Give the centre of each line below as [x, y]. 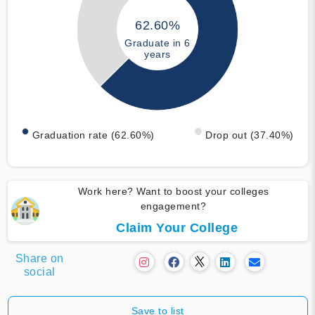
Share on [39, 258]
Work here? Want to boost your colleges [173, 191]
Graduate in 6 [157, 43]
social [39, 271]
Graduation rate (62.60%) [93, 135]
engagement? [173, 206]
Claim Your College [177, 227]
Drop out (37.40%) [250, 135]
